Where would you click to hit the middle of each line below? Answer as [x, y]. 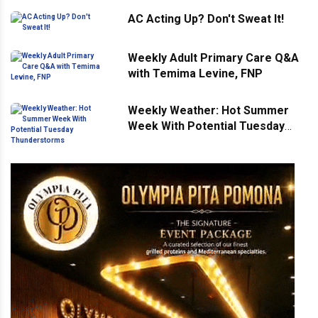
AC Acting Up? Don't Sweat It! [206, 19]
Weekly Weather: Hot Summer [208, 110]
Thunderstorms [170, 142]
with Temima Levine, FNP [195, 73]
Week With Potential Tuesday [206, 126]
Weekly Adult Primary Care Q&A [213, 58]
